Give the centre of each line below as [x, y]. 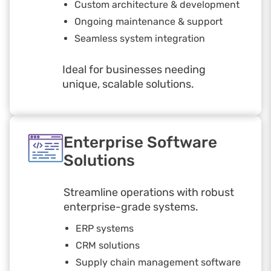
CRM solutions [108, 245]
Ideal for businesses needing [134, 70]
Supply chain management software [158, 262]
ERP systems [105, 228]
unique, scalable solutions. [128, 84]
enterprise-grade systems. [131, 207]
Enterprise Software [140, 142]
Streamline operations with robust [149, 192]
